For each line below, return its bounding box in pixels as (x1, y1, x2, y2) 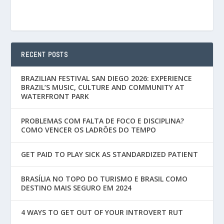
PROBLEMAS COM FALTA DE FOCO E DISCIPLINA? (21, 116, 184, 126)
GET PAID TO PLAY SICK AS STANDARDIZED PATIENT (21, 149, 198, 159)
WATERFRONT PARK (21, 91, 89, 101)
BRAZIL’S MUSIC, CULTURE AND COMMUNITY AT (21, 82, 185, 92)
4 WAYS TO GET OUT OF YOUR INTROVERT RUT (21, 207, 183, 217)
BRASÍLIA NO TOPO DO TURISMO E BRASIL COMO (21, 174, 188, 184)
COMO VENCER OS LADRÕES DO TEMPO (21, 125, 156, 135)
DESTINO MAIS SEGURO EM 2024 (21, 183, 132, 193)
